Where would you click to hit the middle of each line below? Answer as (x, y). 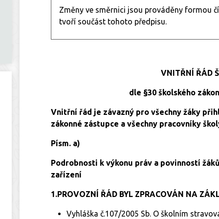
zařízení (66, 174)
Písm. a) (66, 143)
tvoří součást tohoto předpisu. (113, 21)
